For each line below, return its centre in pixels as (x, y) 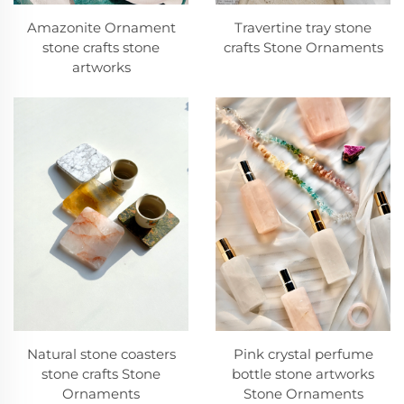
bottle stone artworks (303, 373)
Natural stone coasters (101, 353)
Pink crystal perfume (303, 353)
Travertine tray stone (303, 27)
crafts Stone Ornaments (303, 47)
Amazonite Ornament (101, 27)
